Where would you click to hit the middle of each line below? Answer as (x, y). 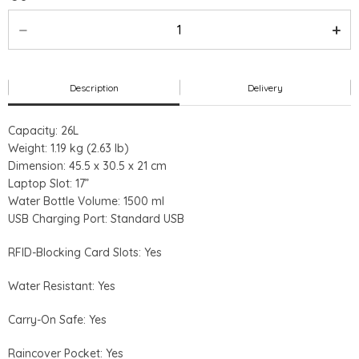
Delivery (265, 87)
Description (94, 87)
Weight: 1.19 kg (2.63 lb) (69, 148)
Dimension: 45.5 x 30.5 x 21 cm (87, 165)
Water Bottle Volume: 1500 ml (86, 201)
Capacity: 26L (43, 130)
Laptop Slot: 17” (48, 183)
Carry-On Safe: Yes (57, 319)
